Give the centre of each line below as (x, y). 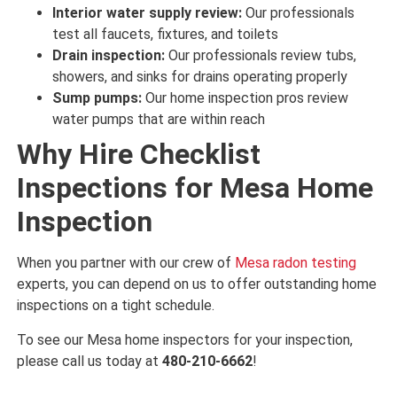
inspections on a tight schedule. (115, 306)
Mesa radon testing (295, 263)
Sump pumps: (98, 98)
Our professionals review (245, 56)
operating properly (292, 77)
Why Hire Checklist (138, 155)
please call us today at (89, 361)
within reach (227, 120)
